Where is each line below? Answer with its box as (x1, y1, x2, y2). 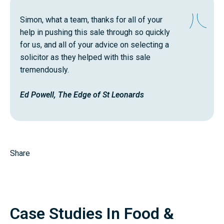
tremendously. (20, 65, 69, 75)
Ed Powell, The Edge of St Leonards (20, 90, 144, 100)
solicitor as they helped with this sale (20, 52, 150, 62)
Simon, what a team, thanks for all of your (20, 15, 162, 25)
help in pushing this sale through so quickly (20, 27, 170, 37)
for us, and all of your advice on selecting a (20, 40, 169, 50)
